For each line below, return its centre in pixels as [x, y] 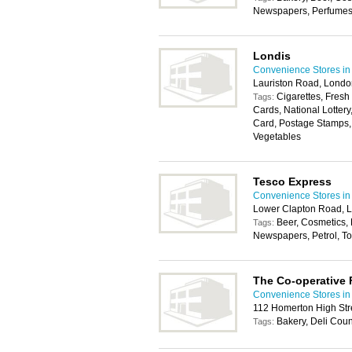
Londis [272, 56]
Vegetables [277, 137]
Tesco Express [292, 181]
